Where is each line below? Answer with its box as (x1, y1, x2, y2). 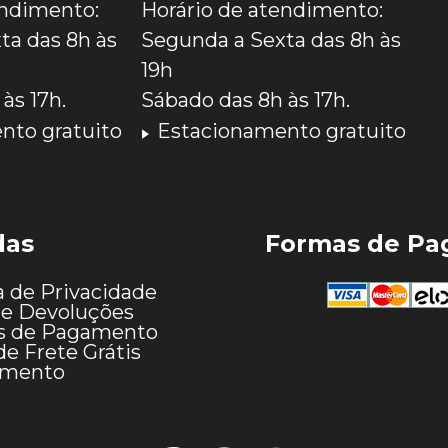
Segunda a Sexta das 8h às (141, 27, 402, 52)
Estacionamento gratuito (157, 118, 407, 143)
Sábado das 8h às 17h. (141, 87, 351, 112)
